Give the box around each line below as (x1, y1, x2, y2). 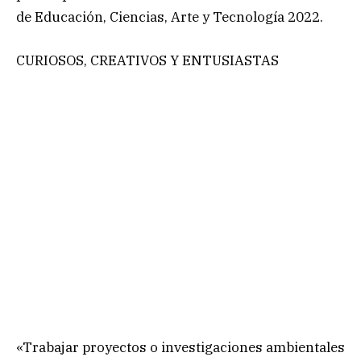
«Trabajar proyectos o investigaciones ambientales (16, 338, 345, 357)
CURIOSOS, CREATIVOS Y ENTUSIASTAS (16, 51, 279, 69)
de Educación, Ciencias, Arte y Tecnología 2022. (16, 7, 323, 26)
